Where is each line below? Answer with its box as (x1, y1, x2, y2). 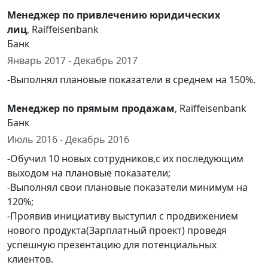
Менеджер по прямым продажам (7, 102, 175, 115)
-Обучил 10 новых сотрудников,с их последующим (7, 152, 243, 165)
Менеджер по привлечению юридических (7, 8, 220, 22)
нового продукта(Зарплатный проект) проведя (7, 224, 227, 237)
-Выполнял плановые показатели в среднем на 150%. (7, 73, 255, 86)
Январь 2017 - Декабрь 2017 (7, 54, 138, 67)
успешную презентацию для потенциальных (7, 238, 217, 251)
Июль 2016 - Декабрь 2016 (7, 133, 129, 146)
